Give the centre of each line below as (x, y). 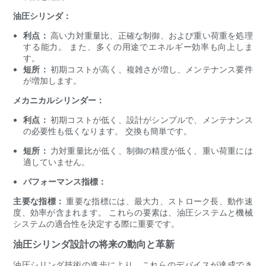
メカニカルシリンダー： (59, 100)
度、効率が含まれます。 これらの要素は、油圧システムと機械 (133, 213)
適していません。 (57, 162)
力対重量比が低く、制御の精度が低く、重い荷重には (152, 151)
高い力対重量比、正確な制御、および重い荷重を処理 (152, 36)
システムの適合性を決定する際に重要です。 (96, 224)
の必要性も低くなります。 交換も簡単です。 (108, 131)
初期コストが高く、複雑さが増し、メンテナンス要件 (152, 69)
